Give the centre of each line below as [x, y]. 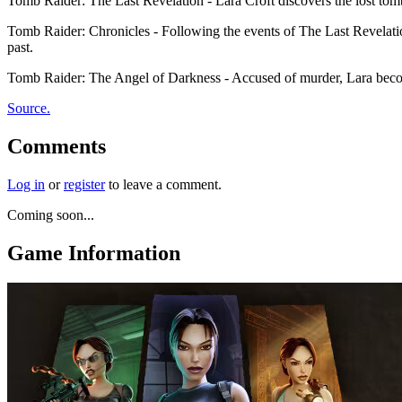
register [84, 184]
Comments [57, 146]
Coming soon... [51, 214]
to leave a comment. [163, 184]
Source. [29, 108]
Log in [26, 184]
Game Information [94, 253]
